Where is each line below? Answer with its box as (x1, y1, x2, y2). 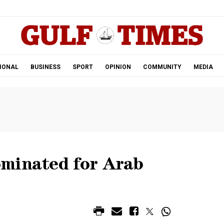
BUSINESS (30, 63, 60, 70)
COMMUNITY (142, 63, 181, 70)
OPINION (104, 63, 131, 70)
